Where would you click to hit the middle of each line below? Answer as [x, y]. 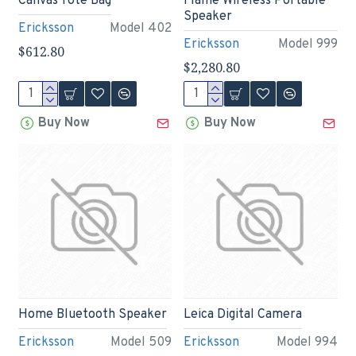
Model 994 [308, 343]
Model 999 [308, 45]
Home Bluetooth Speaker [92, 315]
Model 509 [141, 343]
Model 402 [141, 29]
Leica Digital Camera [243, 315]
